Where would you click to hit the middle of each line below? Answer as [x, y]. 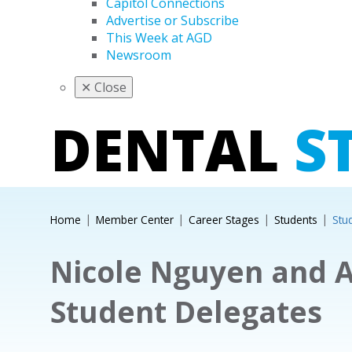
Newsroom [139, 55]
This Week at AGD [159, 38]
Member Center [134, 220]
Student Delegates [186, 312]
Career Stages [224, 220]
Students [295, 220]
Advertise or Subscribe [172, 20]
